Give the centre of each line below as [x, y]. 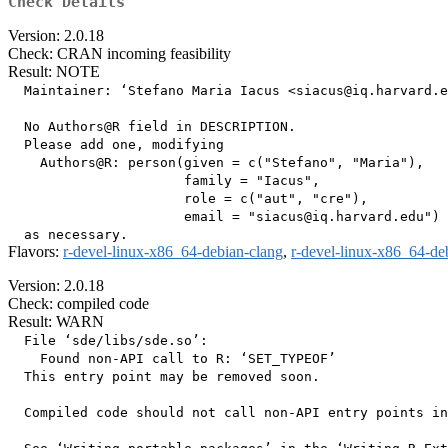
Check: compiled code [78, 304]
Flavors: [35, 252]
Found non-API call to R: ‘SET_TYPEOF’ [172, 359]
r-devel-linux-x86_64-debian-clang [173, 252]
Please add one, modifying [116, 145]
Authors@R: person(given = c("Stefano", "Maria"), [216, 163]
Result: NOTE [54, 72]
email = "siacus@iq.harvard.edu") [224, 217]
